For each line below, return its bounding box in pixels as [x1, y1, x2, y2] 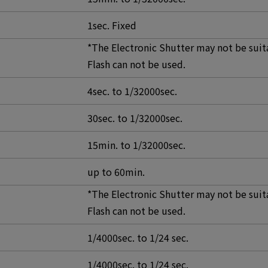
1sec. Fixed [87, 18, 136, 32]
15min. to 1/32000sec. [87, 138, 185, 152]
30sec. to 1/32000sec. [87, 111, 182, 125]
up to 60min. [87, 165, 145, 179]
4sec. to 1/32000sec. [87, 84, 177, 98]
